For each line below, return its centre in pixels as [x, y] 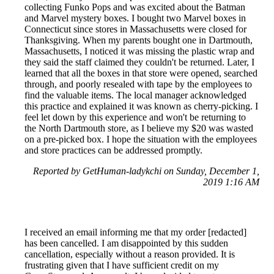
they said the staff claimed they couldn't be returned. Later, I [139, 62]
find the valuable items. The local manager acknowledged [135, 95]
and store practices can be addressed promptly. [113, 150]
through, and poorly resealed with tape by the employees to [138, 84]
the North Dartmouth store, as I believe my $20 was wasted [139, 128]
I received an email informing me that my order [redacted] [135, 232]
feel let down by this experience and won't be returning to [135, 117]
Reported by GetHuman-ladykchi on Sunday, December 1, [146, 171]
